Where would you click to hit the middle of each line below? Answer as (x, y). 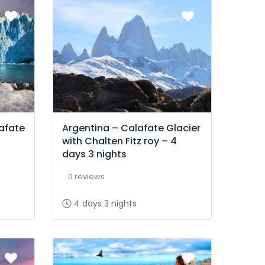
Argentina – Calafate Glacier (131, 128)
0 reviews (86, 177)
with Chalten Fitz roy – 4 (119, 141)
